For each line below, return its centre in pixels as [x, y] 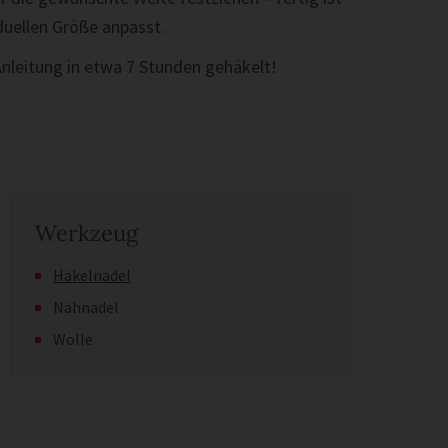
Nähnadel [86, 306]
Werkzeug [86, 232]
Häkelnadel [92, 274]
